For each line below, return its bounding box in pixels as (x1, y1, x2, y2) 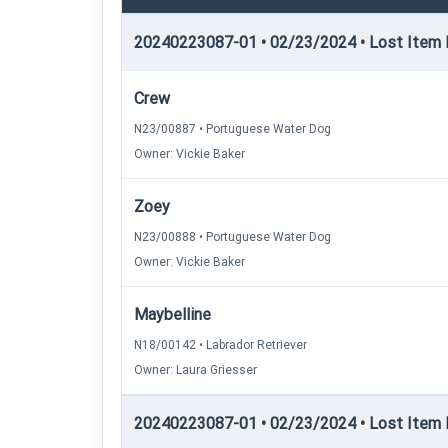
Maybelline (134, 305, 211, 324)
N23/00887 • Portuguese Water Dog (134, 122, 331, 136)
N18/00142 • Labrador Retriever (134, 338, 307, 352)
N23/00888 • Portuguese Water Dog (134, 230, 331, 244)
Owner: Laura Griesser (134, 363, 257, 377)
